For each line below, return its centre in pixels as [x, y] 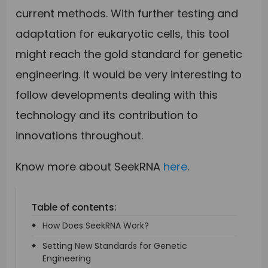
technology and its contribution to [107, 115]
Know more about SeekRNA [90, 167]
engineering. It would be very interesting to [129, 75]
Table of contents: [74, 208]
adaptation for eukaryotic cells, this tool [123, 34]
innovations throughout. [80, 136]
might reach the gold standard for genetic [129, 54]
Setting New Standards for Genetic [115, 246]
